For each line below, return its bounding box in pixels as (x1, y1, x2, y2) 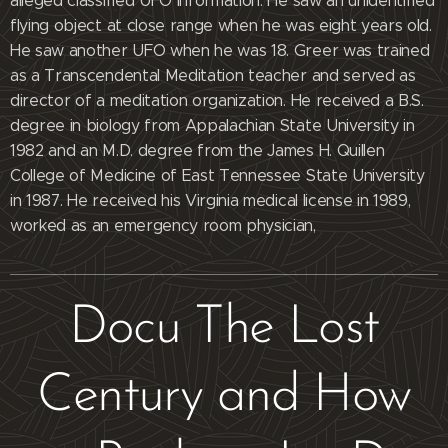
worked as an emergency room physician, (10, 216, 316, 235)
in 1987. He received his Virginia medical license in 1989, (10, 191, 411, 210)
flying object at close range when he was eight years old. (10, 16, 432, 35)
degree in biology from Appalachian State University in (10, 116, 415, 135)
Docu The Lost (69, 302, 379, 355)
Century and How (37, 370, 411, 423)
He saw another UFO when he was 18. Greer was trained (10, 41, 430, 60)
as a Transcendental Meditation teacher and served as (10, 66, 416, 85)
